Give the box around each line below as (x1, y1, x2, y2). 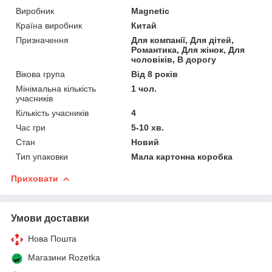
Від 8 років (131, 69, 178, 79)
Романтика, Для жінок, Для (131, 44, 245, 55)
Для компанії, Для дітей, (131, 35, 234, 45)
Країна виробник (16, 20, 82, 30)
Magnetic (131, 5, 170, 16)
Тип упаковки (16, 151, 68, 161)
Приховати (11, 173, 58, 183)
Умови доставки (11, 212, 89, 223)
